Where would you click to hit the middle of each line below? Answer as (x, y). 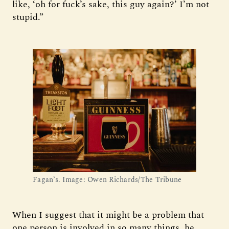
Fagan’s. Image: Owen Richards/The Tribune (107, 180)
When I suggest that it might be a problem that (108, 215)
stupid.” (28, 17)
